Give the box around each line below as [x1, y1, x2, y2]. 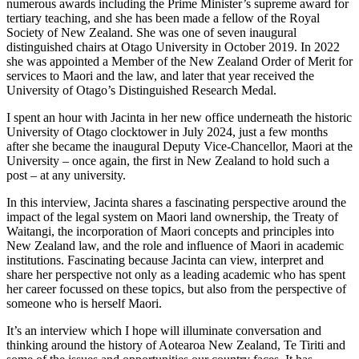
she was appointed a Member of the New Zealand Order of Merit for [6, 54, 353, 68]
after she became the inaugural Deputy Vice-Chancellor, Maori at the [6, 139, 353, 153]
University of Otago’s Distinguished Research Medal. [6, 83, 276, 97]
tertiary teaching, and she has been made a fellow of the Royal [6, 10, 320, 25]
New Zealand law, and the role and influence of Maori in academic [6, 238, 344, 252]
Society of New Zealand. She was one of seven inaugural [6, 25, 296, 39]
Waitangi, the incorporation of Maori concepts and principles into [6, 224, 334, 238]
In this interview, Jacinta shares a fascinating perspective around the [6, 195, 346, 209]
